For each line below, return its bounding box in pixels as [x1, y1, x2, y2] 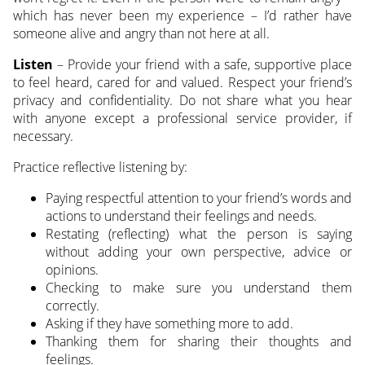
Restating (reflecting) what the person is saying [45, 225, 353, 244]
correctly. [45, 297, 99, 315]
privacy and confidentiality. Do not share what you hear [12, 91, 353, 110]
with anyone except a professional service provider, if [12, 109, 353, 128]
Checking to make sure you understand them [45, 279, 353, 297]
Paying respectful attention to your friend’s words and [45, 189, 353, 208]
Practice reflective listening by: [12, 158, 187, 177]
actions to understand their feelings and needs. [45, 207, 317, 226]
